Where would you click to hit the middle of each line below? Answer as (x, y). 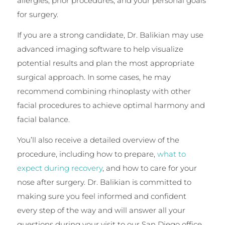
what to (171, 154)
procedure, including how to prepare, (87, 154)
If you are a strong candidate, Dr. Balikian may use (110, 35)
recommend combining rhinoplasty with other (104, 91)
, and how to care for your (149, 168)
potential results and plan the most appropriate (105, 63)
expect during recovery (60, 168)
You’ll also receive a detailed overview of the (98, 140)
